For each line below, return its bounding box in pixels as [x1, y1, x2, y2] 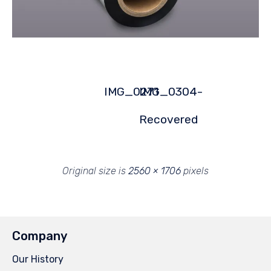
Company [12, 229, 67, 244]
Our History [12, 253, 64, 266]
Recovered [139, 113, 198, 127]
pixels [181, 165, 209, 177]
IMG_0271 [104, 85, 158, 99]
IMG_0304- [139, 85, 203, 99]
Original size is [62, 165, 128, 177]
